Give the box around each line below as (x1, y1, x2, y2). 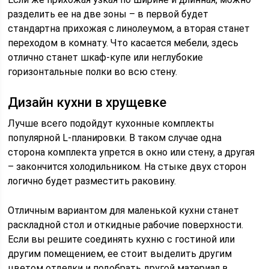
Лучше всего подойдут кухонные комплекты (8, 118, 215, 129)
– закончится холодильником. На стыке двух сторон (8, 161, 247, 172)
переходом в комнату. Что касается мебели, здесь (8, 37, 239, 49)
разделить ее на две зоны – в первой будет (8, 8, 209, 20)
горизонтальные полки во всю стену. (8, 66, 178, 77)
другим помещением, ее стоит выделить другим (8, 248, 232, 259)
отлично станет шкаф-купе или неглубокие (8, 52, 204, 63)
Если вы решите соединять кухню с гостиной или (8, 234, 235, 245)
